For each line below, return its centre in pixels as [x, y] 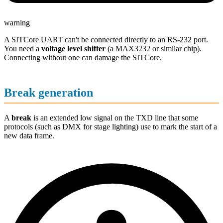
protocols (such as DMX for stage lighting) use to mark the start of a [111, 127]
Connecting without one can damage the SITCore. [83, 57]
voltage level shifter [73, 48]
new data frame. [29, 136]
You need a [23, 48]
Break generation [49, 92]
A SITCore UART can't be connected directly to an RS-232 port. [106, 39]
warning [17, 22]
